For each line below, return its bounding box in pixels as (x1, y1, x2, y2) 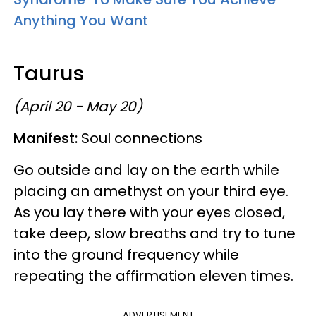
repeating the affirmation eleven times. (13, 265, 293, 286)
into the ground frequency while (13, 244, 239, 265)
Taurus (13, 59, 85, 87)
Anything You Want (13, 10, 148, 30)
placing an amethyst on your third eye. (13, 181, 288, 201)
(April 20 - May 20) (13, 96, 142, 116)
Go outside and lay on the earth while (13, 159, 279, 180)
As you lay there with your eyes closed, (13, 202, 285, 222)
